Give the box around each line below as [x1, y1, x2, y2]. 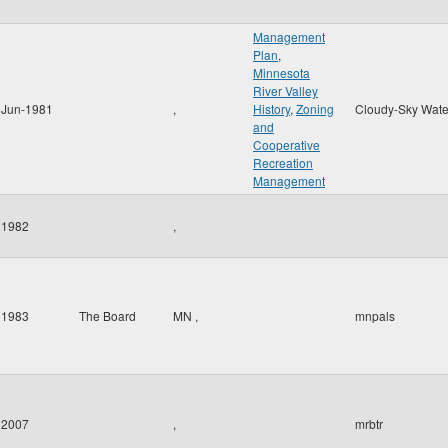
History [253, 100, 290, 117]
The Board [79, 307, 136, 324]
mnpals [355, 307, 395, 324]
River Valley [253, 82, 318, 99]
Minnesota [253, 64, 310, 81]
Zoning [296, 100, 334, 117]
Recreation [253, 154, 313, 171]
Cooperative [253, 136, 320, 153]
